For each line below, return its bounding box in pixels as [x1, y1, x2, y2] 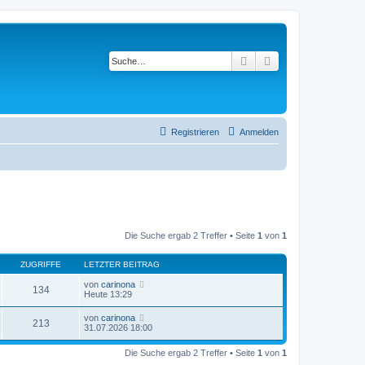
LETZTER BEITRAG [84, 259, 160, 269]
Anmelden [240, 127, 279, 137]
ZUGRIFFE [20, 259, 61, 269]
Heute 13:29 [84, 288, 132, 299]
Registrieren [171, 127, 219, 137]
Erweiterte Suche [274, 53, 358, 68]
